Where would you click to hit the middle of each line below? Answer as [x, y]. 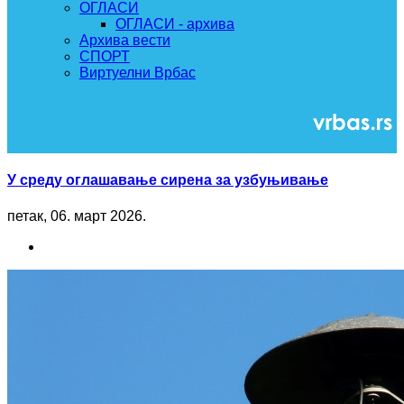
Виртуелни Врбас [138, 73]
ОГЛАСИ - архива [175, 24]
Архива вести [125, 40]
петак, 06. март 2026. [77, 216]
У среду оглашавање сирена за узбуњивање [168, 180]
